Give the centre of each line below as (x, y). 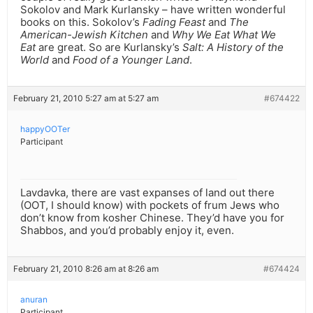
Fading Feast (174, 22)
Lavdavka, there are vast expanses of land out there (147, 193)
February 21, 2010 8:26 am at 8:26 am (86, 269)
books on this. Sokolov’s (81, 22)
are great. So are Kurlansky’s (109, 48)
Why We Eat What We (224, 35)
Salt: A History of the (233, 48)
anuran (34, 300)
